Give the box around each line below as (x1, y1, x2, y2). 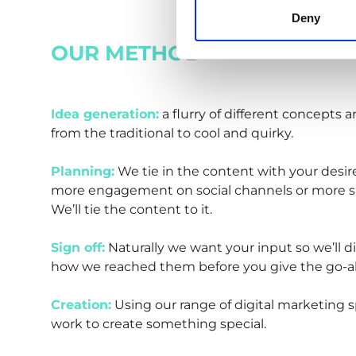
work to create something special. (51, 316, 266, 332)
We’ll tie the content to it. (51, 202, 212, 218)
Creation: (51, 297, 111, 313)
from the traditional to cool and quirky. (51, 126, 293, 141)
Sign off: (51, 240, 105, 256)
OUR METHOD (51, 41, 202, 67)
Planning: (51, 164, 114, 180)
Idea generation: (51, 106, 159, 122)
